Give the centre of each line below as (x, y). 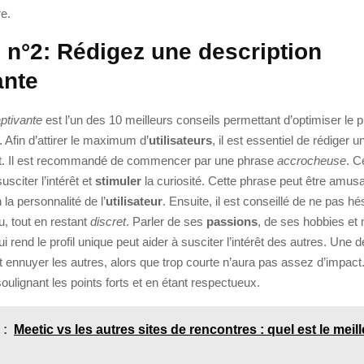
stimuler (118, 180)
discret (108, 221)
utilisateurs (180, 140)
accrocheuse (312, 160)
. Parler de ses (166, 221)
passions (232, 221)
